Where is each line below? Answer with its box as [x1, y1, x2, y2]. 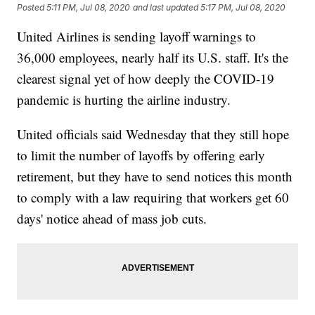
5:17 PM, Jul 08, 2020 [200, 1, 286, 13]
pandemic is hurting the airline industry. [17, 91, 231, 109]
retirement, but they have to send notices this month [17, 167, 293, 186]
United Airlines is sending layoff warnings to [17, 27, 257, 46]
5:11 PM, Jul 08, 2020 [46, 1, 131, 13]
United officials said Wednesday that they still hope [17, 125, 290, 143]
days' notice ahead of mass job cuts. [17, 210, 207, 228]
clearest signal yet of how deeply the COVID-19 [17, 70, 275, 88]
